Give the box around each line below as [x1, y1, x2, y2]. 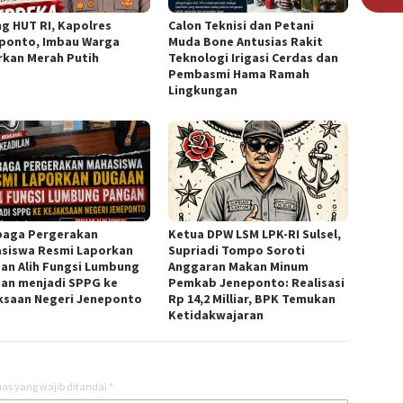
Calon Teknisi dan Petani [168, 16, 315, 33]
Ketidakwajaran [168, 306, 264, 323]
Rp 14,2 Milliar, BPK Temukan [168, 290, 336, 307]
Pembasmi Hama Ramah [168, 65, 310, 82]
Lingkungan [168, 81, 238, 98]
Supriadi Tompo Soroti [168, 241, 306, 258]
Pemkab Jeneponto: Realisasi [168, 273, 345, 291]
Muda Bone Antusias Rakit [168, 32, 324, 49]
